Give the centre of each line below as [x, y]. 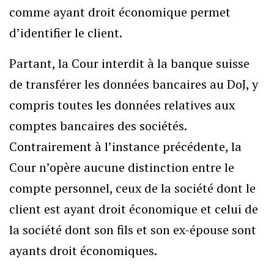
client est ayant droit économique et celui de [134, 209]
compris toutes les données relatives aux [122, 105]
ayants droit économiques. [83, 250]
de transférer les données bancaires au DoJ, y [134, 84]
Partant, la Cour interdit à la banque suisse [129, 63]
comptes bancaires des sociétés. [98, 126]
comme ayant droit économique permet [120, 12]
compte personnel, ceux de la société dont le [132, 188]
